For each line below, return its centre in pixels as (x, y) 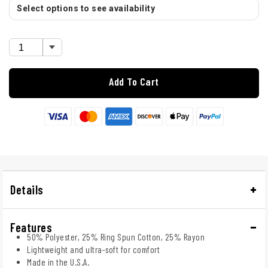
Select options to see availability (86, 9)
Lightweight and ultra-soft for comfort (93, 249)
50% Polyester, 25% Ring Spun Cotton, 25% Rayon (116, 237)
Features (31, 227)
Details (27, 189)
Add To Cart (134, 82)
